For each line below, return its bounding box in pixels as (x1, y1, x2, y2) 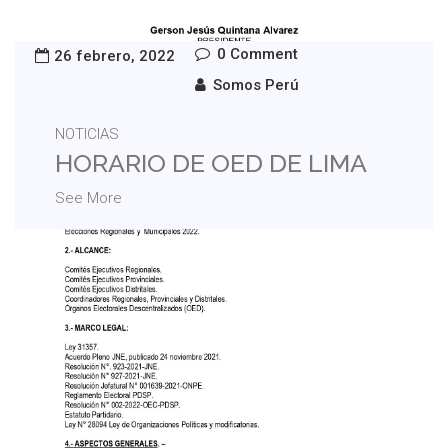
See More (55, 189, 122, 208)
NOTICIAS (55, 125, 119, 144)
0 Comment (217, 45, 298, 64)
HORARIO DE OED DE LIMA (55, 148, 367, 179)
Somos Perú (213, 76, 299, 95)
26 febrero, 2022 (54, 47, 175, 66)
